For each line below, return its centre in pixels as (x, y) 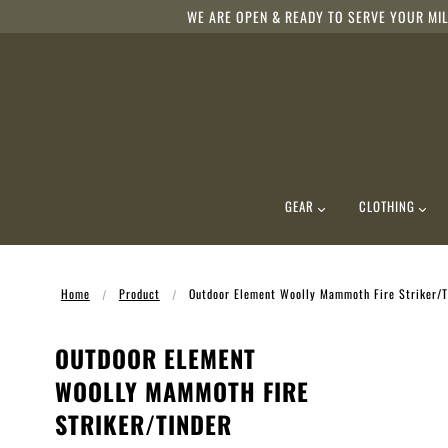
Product (139, 293)
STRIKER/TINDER (143, 423)
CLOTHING (388, 206)
